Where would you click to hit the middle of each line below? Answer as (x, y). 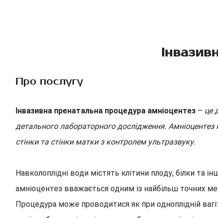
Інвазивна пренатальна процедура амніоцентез (106, 111)
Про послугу (49, 82)
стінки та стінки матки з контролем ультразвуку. (106, 142)
